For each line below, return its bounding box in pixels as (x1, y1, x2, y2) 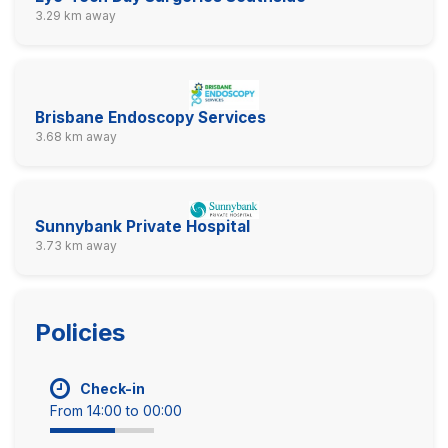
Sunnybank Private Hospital (35, 216, 250, 236)
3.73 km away (35, 237, 117, 253)
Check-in (80, 379, 145, 397)
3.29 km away (35, 8, 116, 23)
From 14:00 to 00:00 (50, 401, 182, 419)
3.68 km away (35, 128, 117, 144)
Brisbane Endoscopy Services (35, 107, 266, 127)
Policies (35, 317, 125, 347)
